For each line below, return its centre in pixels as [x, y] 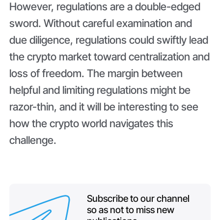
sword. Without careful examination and [101, 23]
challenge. [34, 140]
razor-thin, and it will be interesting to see [104, 106]
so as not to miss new [130, 209]
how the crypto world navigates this [92, 123]
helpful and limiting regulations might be [100, 90]
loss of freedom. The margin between [96, 73]
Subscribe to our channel [138, 198]
